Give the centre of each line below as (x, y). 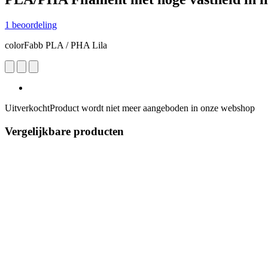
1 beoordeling (31, 25)
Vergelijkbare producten (64, 131)
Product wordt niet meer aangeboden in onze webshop (152, 108)
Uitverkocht (27, 108)
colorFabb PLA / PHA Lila (56, 45)
